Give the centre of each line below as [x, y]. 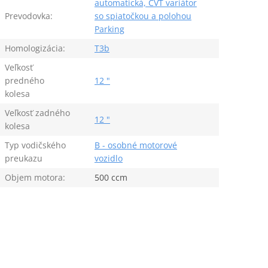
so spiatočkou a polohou [143, 16]
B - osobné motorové [135, 145]
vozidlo [108, 158]
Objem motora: [35, 177]
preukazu [23, 158]
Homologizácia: [35, 48]
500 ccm [111, 177]
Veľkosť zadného [37, 112]
